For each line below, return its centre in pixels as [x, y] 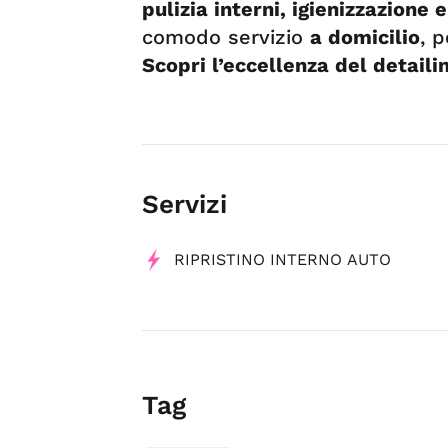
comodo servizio [226, 36]
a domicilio [365, 36]
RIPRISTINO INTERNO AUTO [282, 259]
